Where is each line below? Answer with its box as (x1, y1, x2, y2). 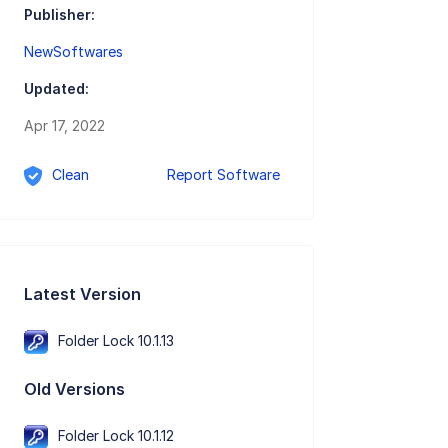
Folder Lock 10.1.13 (58, 331, 175, 349)
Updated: (24, 80, 90, 98)
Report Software (167, 166, 281, 184)
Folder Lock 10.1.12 (58, 426, 175, 444)
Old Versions (24, 378, 126, 399)
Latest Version (24, 283, 142, 304)
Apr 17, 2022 (24, 117, 106, 135)
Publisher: (24, 6, 96, 24)
